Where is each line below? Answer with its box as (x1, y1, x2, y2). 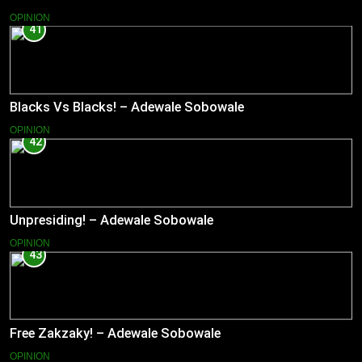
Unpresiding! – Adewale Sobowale (10, 213, 213, 229)
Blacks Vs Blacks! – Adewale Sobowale (10, 99, 244, 116)
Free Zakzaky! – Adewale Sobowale (10, 326, 221, 342)
